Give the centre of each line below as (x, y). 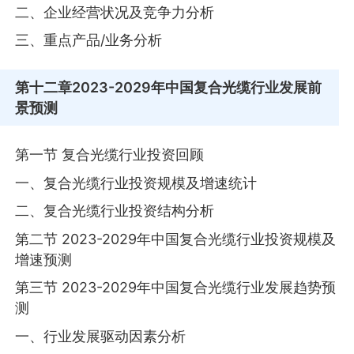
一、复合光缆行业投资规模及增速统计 (136, 183)
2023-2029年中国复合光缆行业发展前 (197, 87)
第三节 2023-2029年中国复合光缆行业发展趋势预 (176, 288)
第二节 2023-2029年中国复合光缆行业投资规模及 (176, 239)
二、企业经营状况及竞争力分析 (115, 12)
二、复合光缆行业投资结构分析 (115, 211)
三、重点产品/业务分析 (89, 40)
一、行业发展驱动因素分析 (101, 336)
